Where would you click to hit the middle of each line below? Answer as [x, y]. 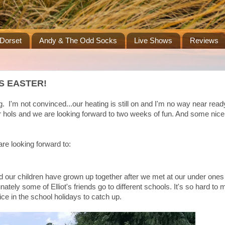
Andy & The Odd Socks [78, 41]
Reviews [204, 41]
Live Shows [153, 41]
